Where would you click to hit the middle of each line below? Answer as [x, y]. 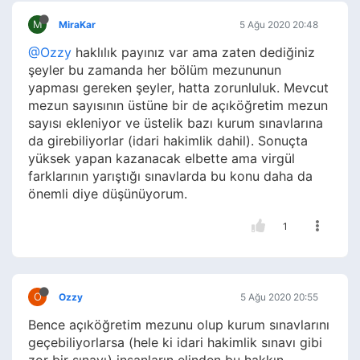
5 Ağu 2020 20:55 [279, 297]
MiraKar [77, 25]
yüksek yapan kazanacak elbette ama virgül [162, 159]
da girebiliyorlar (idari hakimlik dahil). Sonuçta [168, 141]
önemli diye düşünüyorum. [108, 194]
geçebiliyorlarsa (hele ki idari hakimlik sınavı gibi [175, 343]
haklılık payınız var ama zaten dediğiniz [193, 53]
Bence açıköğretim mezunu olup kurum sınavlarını [179, 325]
